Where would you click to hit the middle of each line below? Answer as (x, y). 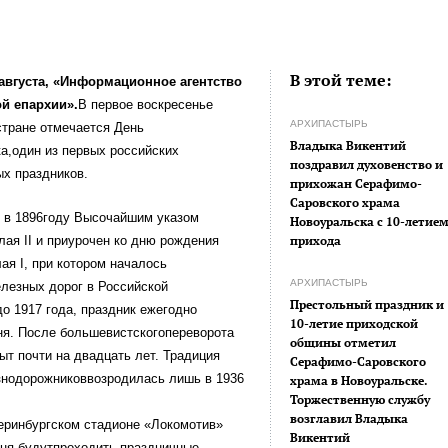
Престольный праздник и (367, 304)
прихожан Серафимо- (356, 183)
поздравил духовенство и (367, 164)
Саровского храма (345, 202)
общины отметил (343, 342)
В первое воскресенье (145, 105)
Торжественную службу (360, 399)
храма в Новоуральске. (359, 380)
